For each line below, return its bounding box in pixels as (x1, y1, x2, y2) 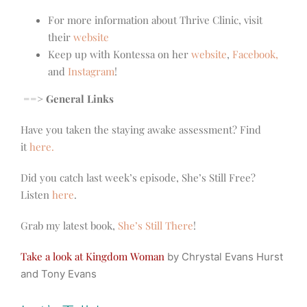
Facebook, (232, 47, 278, 62)
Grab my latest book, (21, 219, 118, 233)
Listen (21, 188, 52, 202)
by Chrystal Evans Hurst (164, 250, 283, 264)
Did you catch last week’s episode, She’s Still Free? (21, 171, 256, 185)
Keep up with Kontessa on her (48, 47, 191, 62)
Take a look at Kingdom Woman (21, 249, 164, 264)
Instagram (68, 64, 114, 79)
